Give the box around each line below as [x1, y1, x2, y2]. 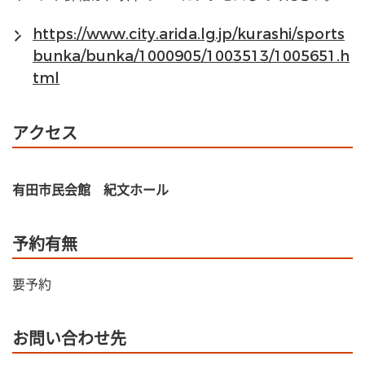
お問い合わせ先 [12, 328, 126, 350]
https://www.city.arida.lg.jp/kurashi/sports [33, 24, 345, 44]
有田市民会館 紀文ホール [12, 181, 169, 199]
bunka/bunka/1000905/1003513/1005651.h [33, 46, 350, 66]
